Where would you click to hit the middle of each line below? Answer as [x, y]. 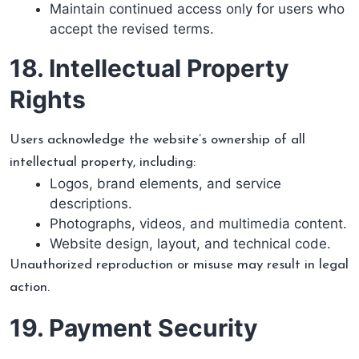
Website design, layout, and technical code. [190, 244]
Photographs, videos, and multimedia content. [198, 224]
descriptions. [91, 204]
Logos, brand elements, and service [165, 184]
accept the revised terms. [132, 29]
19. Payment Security [134, 328]
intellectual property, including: [103, 162]
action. [30, 287]
